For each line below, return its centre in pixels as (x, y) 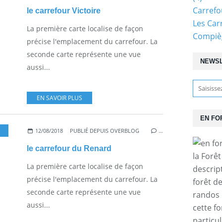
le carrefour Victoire (64, 10)
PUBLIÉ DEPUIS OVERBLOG (105, 130)
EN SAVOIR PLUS (59, 98)
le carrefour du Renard (69, 148)
